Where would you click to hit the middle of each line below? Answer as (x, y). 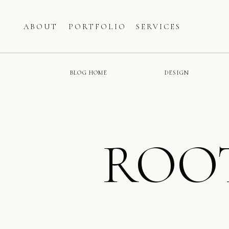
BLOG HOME (89, 73)
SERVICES (158, 27)
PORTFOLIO (97, 27)
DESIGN (177, 73)
